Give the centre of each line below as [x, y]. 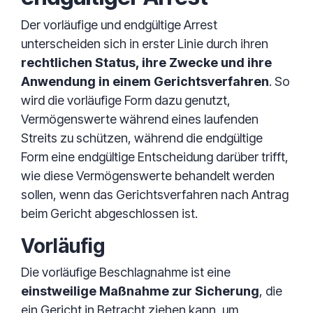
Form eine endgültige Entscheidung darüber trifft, [155, 157]
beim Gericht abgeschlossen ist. [109, 213]
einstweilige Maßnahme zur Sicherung [140, 291]
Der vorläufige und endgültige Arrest [119, 25]
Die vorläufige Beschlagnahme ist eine [126, 272]
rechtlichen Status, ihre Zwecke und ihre [146, 63]
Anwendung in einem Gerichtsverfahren [145, 81]
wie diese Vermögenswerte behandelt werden [148, 176]
